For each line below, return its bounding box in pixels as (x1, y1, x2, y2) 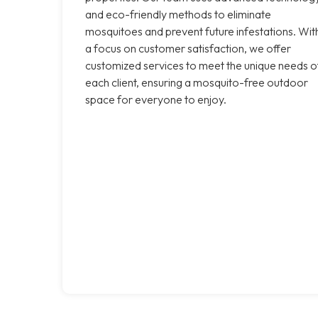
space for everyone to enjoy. (85, 92, 226, 106)
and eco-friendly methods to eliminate (85, 6, 271, 21)
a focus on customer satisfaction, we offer (85, 40, 291, 55)
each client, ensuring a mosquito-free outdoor (85, 75, 308, 89)
